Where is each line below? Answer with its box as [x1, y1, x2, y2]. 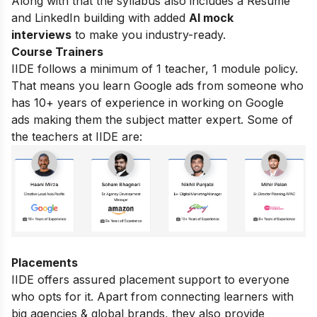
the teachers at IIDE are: [11, 129, 142, 144]
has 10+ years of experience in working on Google [11, 96, 284, 110]
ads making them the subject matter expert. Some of [11, 113, 293, 127]
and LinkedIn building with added [11, 11, 189, 25]
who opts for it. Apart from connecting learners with [11, 289, 294, 304]
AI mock [189, 11, 234, 25]
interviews [11, 28, 71, 42]
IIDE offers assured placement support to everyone [11, 272, 289, 287]
